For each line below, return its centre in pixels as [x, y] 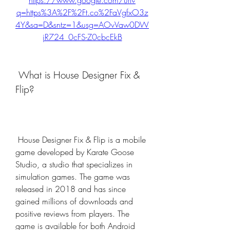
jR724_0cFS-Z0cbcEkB [82, 37]
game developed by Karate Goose [75, 152]
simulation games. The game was [73, 177]
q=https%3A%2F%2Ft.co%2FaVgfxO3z [82, 12]
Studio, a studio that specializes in [74, 164]
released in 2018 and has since [71, 189]
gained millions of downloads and [74, 201]
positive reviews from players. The [72, 214]
